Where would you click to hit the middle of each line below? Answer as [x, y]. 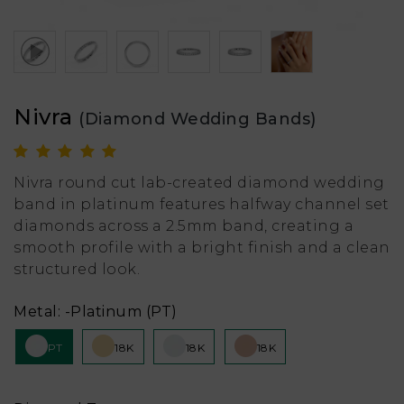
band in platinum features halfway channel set [202, 204]
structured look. [77, 269]
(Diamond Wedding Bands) [197, 119]
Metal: [37, 311]
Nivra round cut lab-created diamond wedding [199, 182]
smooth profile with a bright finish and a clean [202, 247]
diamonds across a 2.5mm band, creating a [184, 225]
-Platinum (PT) [119, 311]
